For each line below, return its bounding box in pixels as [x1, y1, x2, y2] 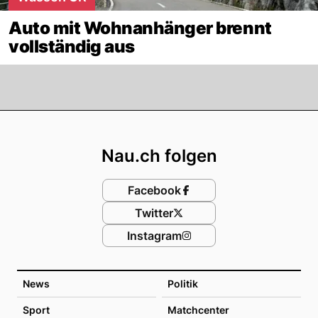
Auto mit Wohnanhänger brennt [9, 17, 272, 38]
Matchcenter [168, 303, 229, 316]
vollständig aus [9, 35, 135, 57]
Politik [168, 277, 198, 290]
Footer [158, 109, 229, 138]
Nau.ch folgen [101, 145, 217, 166]
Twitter [135, 205, 173, 220]
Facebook [127, 182, 181, 197]
